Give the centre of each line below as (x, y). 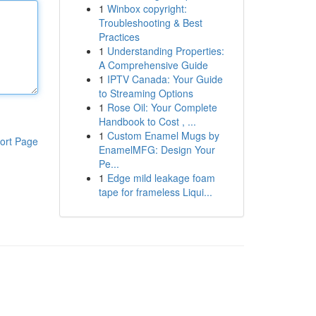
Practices (119, 37)
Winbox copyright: (147, 8)
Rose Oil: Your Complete (162, 107)
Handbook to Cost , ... (147, 121)
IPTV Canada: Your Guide (165, 79)
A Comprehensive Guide (153, 65)
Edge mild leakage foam (161, 178)
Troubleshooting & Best (150, 23)
